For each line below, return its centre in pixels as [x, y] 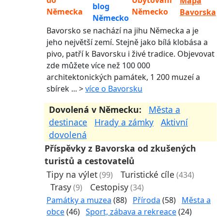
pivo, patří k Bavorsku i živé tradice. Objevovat [131, 54]
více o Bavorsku [114, 88]
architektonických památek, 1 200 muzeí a [123, 77]
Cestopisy [109, 187]
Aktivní [174, 122]
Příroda [147, 200]
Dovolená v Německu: [99, 109]
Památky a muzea [79, 200]
